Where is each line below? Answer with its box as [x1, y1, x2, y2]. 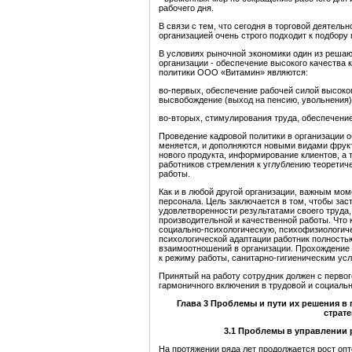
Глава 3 [177, 299, 211, 309]
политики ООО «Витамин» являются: [159, 68, 308, 78]
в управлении [286, 326, 350, 336]
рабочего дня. [159, 3, 214, 13]
